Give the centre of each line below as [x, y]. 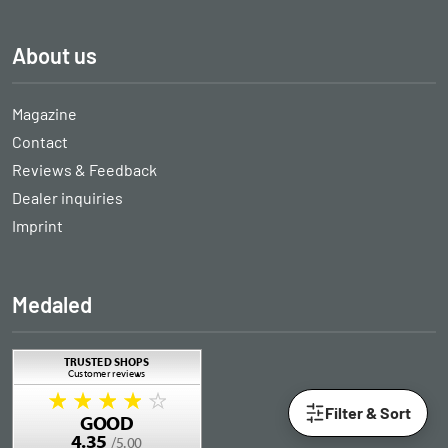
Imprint [37, 225]
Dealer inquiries [67, 197]
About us [54, 55]
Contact [40, 141]
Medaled [52, 304]
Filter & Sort [368, 412]
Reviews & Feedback [84, 169]
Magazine [44, 113]
